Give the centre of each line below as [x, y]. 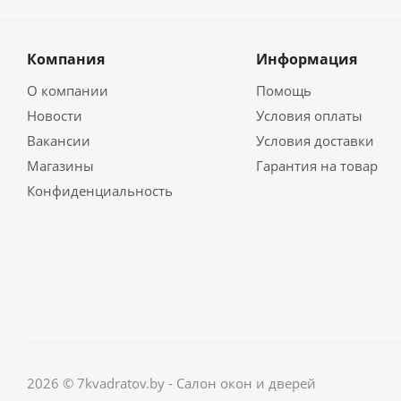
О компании [68, 90]
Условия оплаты [309, 115]
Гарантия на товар [316, 166]
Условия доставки [315, 141]
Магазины [60, 166]
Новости [55, 115]
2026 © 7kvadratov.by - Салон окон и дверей [171, 383]
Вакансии [59, 141]
